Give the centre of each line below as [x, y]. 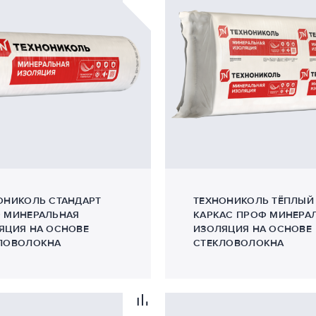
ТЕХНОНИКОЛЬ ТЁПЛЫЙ [254, 201]
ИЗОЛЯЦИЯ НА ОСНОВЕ [253, 229]
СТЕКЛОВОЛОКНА [239, 243]
